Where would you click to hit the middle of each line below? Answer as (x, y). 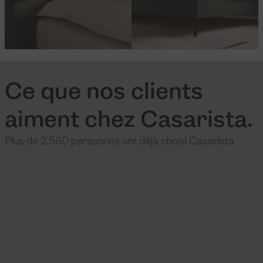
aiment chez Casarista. (129, 121)
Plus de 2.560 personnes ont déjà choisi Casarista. (121, 141)
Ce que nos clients (104, 92)
